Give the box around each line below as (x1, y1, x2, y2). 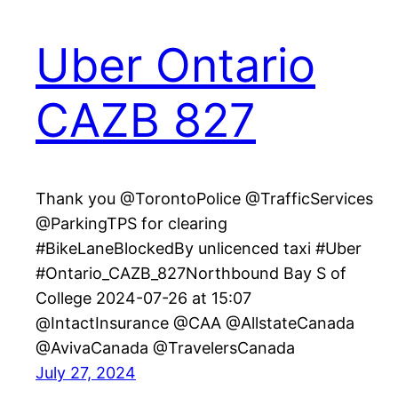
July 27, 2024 (36, 363, 136, 383)
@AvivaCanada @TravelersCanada (36, 338, 295, 358)
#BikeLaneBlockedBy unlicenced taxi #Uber (36, 239, 362, 259)
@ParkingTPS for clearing (36, 214, 227, 234)
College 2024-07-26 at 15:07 (36, 289, 251, 308)
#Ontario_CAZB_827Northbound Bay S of (36, 264, 346, 283)
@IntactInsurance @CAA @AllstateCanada (36, 314, 354, 333)
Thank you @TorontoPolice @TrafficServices (36, 189, 373, 209)
